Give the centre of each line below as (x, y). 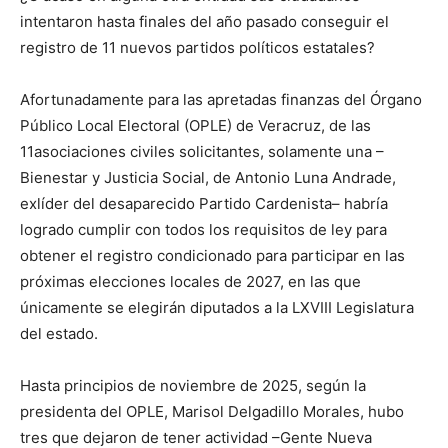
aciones (100, 151)
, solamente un (312, 151)
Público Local (67, 125)
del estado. (59, 333)
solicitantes (219, 151)
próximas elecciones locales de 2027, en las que (190, 281)
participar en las (348, 255)
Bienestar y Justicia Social (112, 177)
